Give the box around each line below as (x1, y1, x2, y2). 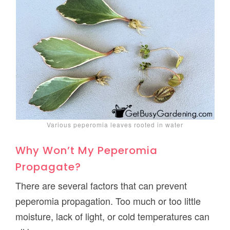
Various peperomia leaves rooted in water (47, 120, 183, 129)
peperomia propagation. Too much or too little (15, 194, 201, 208)
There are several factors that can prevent (15, 179, 187, 193)
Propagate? (15, 160, 82, 175)
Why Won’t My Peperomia (15, 143, 158, 158)
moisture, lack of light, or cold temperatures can (15, 209, 210, 223)
